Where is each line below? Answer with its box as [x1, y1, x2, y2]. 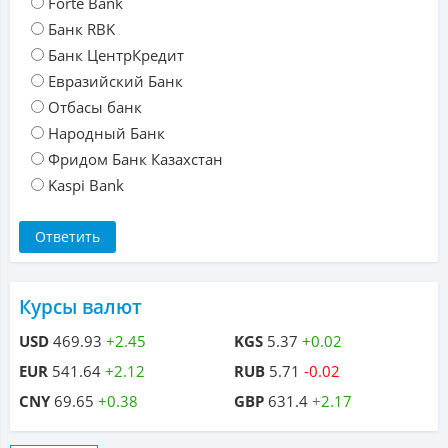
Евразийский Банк [48, 71, 183, 92]
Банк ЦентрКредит [48, 45, 184, 66]
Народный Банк [48, 123, 165, 144]
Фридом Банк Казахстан [48, 149, 223, 170]
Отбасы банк [48, 97, 142, 118]
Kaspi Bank [48, 175, 124, 196]
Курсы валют [19, 294, 142, 321]
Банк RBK [48, 19, 115, 40]
